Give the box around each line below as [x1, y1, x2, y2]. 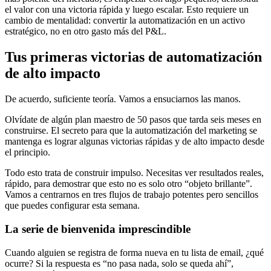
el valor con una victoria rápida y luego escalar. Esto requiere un [5, 4, 249, 15]
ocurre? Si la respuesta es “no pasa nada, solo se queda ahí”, [5, 258, 233, 269]
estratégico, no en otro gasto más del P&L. [5, 26, 166, 37]
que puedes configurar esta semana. [5, 200, 140, 211]
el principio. [5, 147, 50, 158]
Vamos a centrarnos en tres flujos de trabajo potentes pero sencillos [5, 189, 258, 200]
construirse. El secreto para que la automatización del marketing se [5, 125, 257, 136]
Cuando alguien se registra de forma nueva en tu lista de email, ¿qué [5, 247, 264, 258]
